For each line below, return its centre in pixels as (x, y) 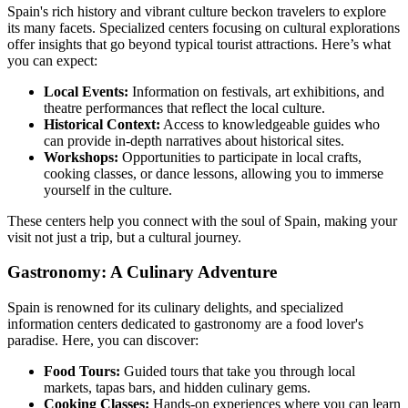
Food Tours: (82, 371)
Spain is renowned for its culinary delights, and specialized (175, 307)
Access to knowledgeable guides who (270, 124)
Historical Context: (102, 124)
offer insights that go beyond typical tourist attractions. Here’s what (199, 44)
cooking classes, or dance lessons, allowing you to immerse (214, 173)
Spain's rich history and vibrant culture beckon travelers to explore (197, 11)
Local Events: (86, 91)
